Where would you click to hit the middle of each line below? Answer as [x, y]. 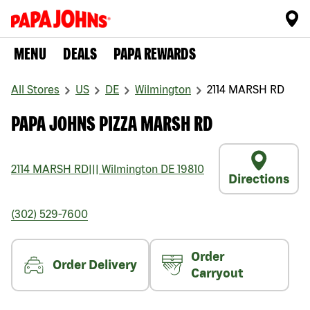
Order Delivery [95, 265]
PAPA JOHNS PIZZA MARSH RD [112, 124]
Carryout [217, 273]
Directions [259, 179]
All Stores [35, 90]
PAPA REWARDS [155, 54]
